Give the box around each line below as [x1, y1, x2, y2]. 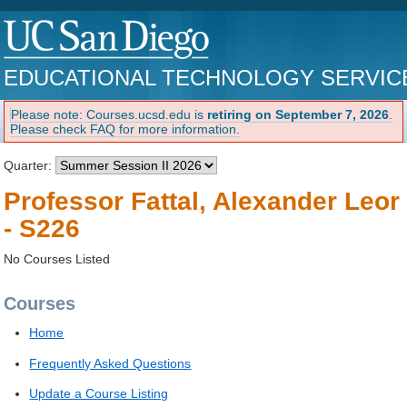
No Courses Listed [4, 251, 111, 266]
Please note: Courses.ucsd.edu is [11, 106, 208, 122]
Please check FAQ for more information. [10, 121, 241, 136]
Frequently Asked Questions [29, 355, 192, 371]
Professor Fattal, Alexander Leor [4, 186, 401, 215]
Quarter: [4, 157, 56, 173]
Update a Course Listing [29, 385, 169, 401]
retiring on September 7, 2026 [207, 106, 390, 122]
